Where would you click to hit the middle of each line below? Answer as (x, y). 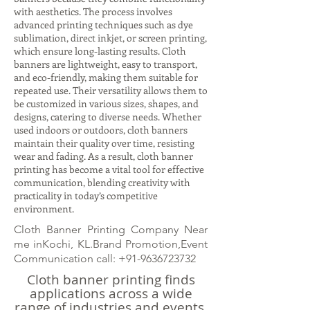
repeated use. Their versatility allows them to (111, 90)
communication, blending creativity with (102, 182)
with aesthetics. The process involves (93, 11)
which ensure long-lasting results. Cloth (100, 51)
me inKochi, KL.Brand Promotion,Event (111, 244)
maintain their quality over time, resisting (104, 143)
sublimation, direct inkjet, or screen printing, (110, 38)
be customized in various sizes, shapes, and (106, 103)
